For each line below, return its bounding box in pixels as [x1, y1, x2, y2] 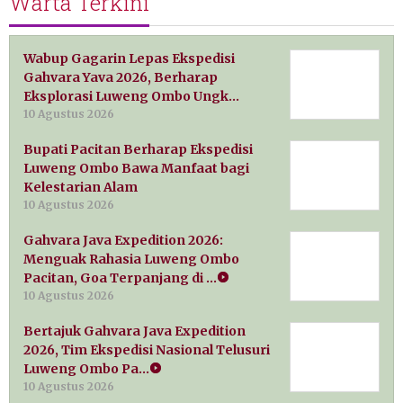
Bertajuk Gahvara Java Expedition [23, 322, 246, 339]
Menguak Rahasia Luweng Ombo [23, 250, 239, 267]
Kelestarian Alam [23, 178, 138, 195]
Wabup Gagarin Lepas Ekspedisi [23, 49, 235, 67]
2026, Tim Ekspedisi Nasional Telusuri [23, 341, 270, 358]
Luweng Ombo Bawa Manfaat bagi [23, 159, 249, 176]
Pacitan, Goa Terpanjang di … [23, 269, 217, 286]
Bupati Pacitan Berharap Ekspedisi [23, 140, 253, 157]
